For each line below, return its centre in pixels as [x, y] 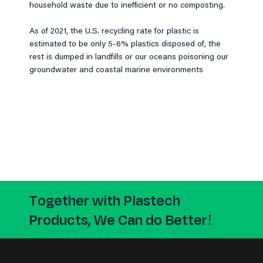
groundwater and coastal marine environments [116, 71]
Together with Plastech [105, 200]
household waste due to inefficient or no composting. [127, 6]
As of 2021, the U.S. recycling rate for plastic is [114, 32]
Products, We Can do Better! [121, 220]
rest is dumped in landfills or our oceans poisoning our [129, 58]
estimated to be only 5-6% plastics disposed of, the [125, 45]
